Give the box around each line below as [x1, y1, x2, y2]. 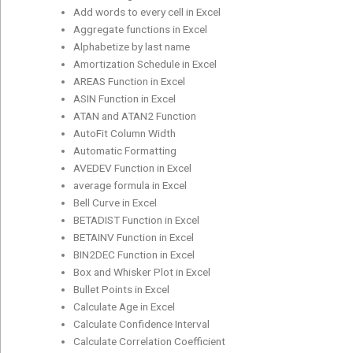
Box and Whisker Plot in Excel [73, 265, 211, 278]
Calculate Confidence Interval [73, 317, 210, 330]
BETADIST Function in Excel [73, 213, 200, 226]
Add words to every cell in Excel [73, 5, 221, 18]
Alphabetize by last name [73, 39, 191, 53]
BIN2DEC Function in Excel [73, 247, 195, 261]
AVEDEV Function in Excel [73, 161, 192, 174]
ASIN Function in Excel [73, 91, 176, 105]
